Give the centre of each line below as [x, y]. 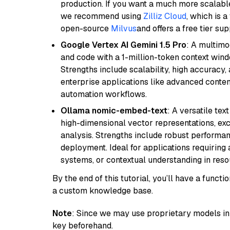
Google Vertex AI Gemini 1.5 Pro [123, 45]
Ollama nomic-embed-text [114, 111]
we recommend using [102, 16]
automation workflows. [104, 94]
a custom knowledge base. [103, 191]
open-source [86, 28]
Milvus [124, 28]
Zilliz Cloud [165, 16]
